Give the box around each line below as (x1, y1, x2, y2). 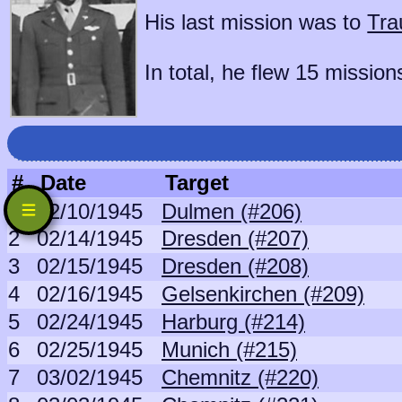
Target (165, 170, 229, 195)
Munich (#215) (162, 337, 297, 362)
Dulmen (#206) (162, 199, 301, 223)
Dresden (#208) (162, 254, 309, 278)
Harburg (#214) (162, 310, 305, 334)
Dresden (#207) (162, 226, 309, 250)
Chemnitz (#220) (162, 365, 319, 389)
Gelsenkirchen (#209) (162, 282, 364, 306)
